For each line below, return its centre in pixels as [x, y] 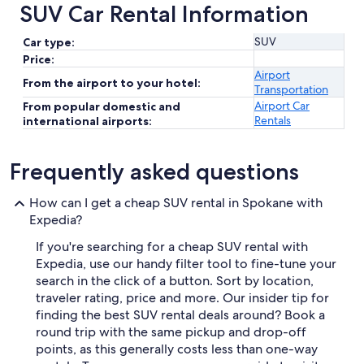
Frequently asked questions [154, 171]
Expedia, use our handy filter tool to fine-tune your [186, 264]
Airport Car [282, 106]
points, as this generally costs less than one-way [177, 349]
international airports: [87, 121]
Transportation [291, 89]
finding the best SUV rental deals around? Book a [180, 315]
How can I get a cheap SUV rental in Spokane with [176, 203]
